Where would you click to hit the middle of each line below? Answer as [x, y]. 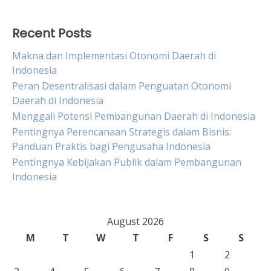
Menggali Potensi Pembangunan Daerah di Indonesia [134, 116]
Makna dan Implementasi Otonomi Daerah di [114, 56]
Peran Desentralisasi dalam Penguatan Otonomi [122, 86]
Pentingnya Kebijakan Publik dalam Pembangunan [127, 162]
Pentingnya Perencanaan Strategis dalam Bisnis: [122, 132]
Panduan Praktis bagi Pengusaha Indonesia [111, 146]
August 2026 [135, 221]
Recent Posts [52, 33]
